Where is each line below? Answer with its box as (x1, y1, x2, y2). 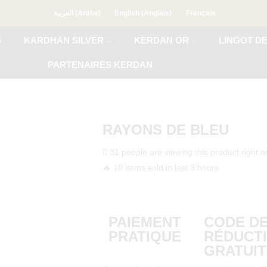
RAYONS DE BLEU (102, 122, 229, 138)
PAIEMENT (108, 214, 181, 230)
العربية (53, 8, 73, 17)
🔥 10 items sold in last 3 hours (102, 163, 219, 172)
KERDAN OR (133, 35, 189, 45)
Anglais (144, 8, 170, 17)
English (114, 8, 140, 17)
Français (186, 8, 216, 17)
